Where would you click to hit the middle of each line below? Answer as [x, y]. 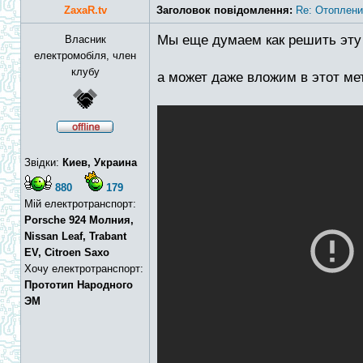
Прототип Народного [79, 285]
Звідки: [43, 162]
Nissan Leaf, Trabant [75, 236]
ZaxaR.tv [85, 10]
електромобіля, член [85, 56]
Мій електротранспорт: [80, 204]
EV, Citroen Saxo [67, 252]
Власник [85, 39]
